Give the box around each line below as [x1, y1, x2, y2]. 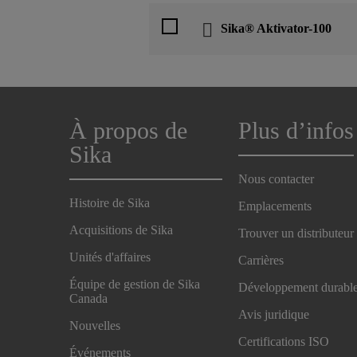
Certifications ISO [238, 334, 330, 348]
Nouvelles [69, 318, 120, 332]
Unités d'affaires [69, 249, 151, 264]
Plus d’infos [238, 116, 355, 144]
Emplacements [238, 198, 312, 213]
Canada [69, 291, 108, 305]
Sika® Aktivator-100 [221, 22, 331, 35]
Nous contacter [238, 171, 315, 186]
